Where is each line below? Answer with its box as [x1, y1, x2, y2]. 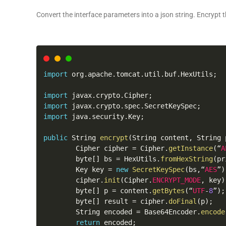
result [100, 197, 132, 205]
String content [132, 134, 189, 142]
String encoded [43, 208, 136, 216]
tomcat [116, 70, 140, 78]
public [43, 134, 68, 142]
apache [88, 70, 112, 78]
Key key [43, 165, 108, 174]
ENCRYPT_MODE [152, 176, 201, 184]
